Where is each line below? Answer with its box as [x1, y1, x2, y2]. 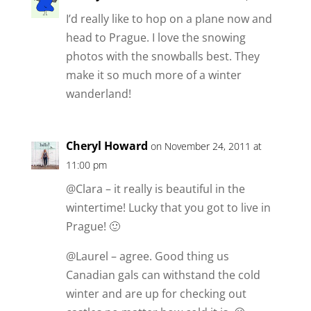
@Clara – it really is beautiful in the [65, 181, 245, 197]
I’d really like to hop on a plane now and [65, 11, 272, 27]
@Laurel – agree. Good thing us [65, 249, 229, 264]
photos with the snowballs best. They [65, 49, 260, 65]
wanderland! [65, 86, 131, 102]
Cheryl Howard [65, 138, 148, 154]
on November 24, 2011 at [150, 140, 262, 153]
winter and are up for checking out [65, 286, 246, 302]
